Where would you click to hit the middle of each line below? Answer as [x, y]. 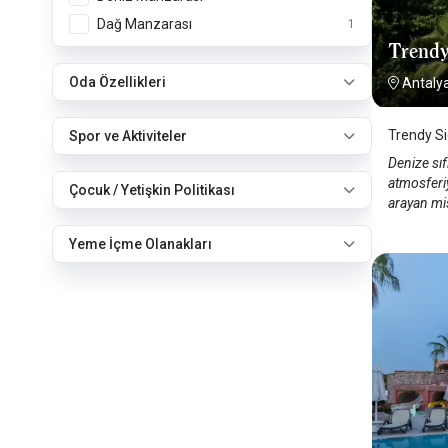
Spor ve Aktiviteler [128, 136]
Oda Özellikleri [117, 82]
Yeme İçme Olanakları [140, 244]
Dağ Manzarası [144, 24]
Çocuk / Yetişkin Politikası [152, 190]
